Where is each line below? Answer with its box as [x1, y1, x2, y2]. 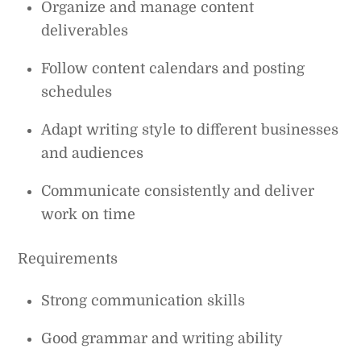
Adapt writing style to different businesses [41, 122, 339, 139]
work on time [41, 206, 136, 223]
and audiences [41, 145, 144, 162]
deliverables [41, 23, 129, 39]
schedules [41, 84, 113, 101]
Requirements [18, 250, 118, 267]
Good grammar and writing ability [41, 330, 284, 346]
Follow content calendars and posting [41, 60, 305, 77]
